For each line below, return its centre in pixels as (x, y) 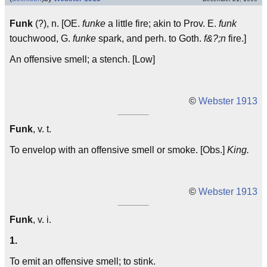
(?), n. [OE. (58, 24)
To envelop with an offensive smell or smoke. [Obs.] (118, 150)
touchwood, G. (41, 38)
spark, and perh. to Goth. (150, 38)
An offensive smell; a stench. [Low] (82, 59)
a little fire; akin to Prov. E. (162, 24)
